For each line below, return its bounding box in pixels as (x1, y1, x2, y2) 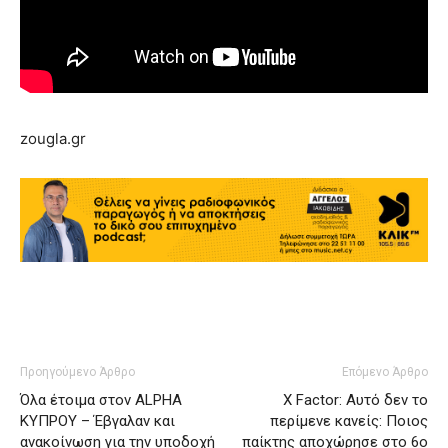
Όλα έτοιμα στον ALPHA (20, 391, 182, 410)
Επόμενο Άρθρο (342, 365, 428, 380)
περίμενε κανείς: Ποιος (270, 412, 428, 431)
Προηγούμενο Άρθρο (20, 365, 135, 380)
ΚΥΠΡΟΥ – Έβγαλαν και (20, 412, 175, 431)
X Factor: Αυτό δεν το (283, 391, 428, 410)
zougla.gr (20, 129, 86, 149)
